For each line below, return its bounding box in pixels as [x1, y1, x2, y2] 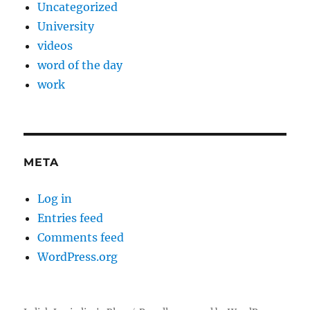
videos [37, 39, 73, 53]
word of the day [37, 58, 123, 73]
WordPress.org [37, 250, 118, 264]
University [37, 19, 95, 34]
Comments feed [37, 230, 125, 245]
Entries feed [37, 211, 104, 226]
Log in [37, 192, 73, 206]
